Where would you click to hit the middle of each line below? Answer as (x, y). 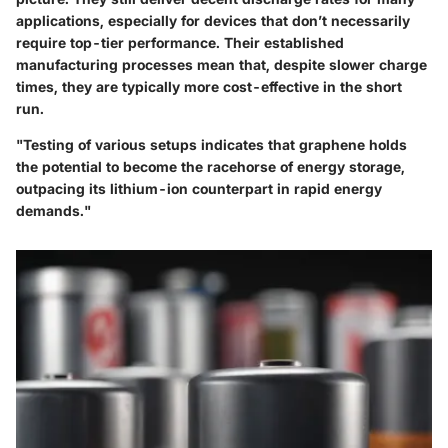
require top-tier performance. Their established (180, 42)
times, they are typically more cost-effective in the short (209, 86)
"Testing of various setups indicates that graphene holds (211, 144)
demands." (53, 210)
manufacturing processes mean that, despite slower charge (221, 64)
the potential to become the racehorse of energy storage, (210, 166)
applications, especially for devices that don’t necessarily (213, 20)
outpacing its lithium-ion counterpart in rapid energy (199, 188)
